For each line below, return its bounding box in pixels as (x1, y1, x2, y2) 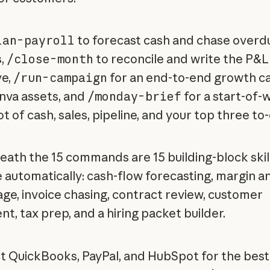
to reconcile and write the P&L (93, 51, 269, 66)
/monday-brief (87, 88, 181, 104)
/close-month (6, 51, 93, 66)
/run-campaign (13, 69, 107, 85)
